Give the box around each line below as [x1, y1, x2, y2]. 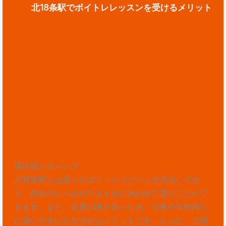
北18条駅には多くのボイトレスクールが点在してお [14, 175, 200, 185]
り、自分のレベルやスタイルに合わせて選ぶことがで [14, 188, 208, 199]
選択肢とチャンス [14, 161, 79, 172]
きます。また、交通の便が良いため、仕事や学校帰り [14, 202, 208, 212]
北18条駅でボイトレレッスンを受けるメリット [31, 3, 212, 13]
